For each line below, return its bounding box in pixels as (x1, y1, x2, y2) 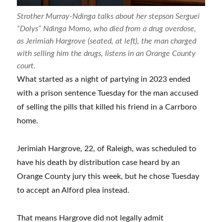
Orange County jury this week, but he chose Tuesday (17, 172, 200, 181)
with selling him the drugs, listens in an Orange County (17, 50, 196, 58)
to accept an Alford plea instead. (17, 186, 130, 195)
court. (17, 62, 36, 70)
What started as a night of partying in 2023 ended (17, 75, 191, 84)
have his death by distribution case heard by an (17, 159, 180, 167)
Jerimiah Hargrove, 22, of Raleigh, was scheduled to (17, 145, 197, 153)
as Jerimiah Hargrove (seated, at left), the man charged (17, 37, 197, 46)
